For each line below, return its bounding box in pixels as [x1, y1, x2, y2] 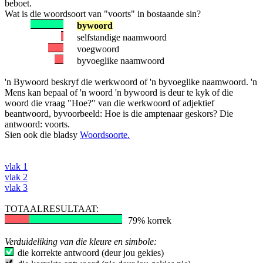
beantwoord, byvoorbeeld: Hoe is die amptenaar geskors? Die [5, 109, 233, 119]
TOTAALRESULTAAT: [5, 204, 99, 214]
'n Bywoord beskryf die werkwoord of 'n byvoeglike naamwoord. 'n [5, 77, 257, 87]
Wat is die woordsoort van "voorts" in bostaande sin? [5, 9, 201, 19]
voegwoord [77, 44, 119, 54]
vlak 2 [5, 172, 28, 182]
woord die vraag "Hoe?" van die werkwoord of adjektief [5, 98, 214, 108]
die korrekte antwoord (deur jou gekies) [18, 248, 164, 258]
